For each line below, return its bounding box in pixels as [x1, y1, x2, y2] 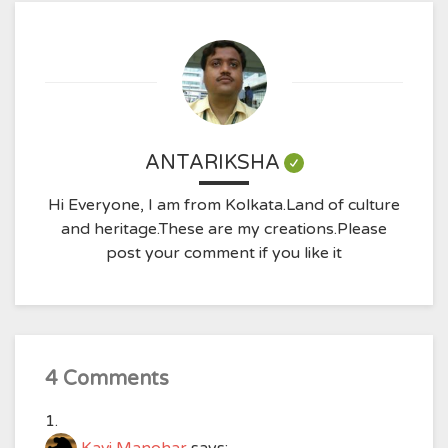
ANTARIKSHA [144, 150, 280, 175]
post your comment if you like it [106, 242, 342, 263]
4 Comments [45, 366, 169, 391]
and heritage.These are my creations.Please [61, 218, 387, 239]
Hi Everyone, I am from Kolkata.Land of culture [48, 194, 400, 215]
